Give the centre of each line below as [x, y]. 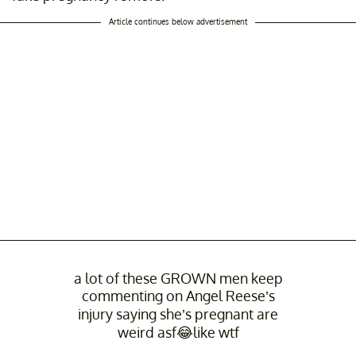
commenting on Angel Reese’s [178, 296]
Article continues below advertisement [178, 22]
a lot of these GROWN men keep [178, 279]
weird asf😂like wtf [178, 333]
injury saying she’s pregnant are [178, 314]
